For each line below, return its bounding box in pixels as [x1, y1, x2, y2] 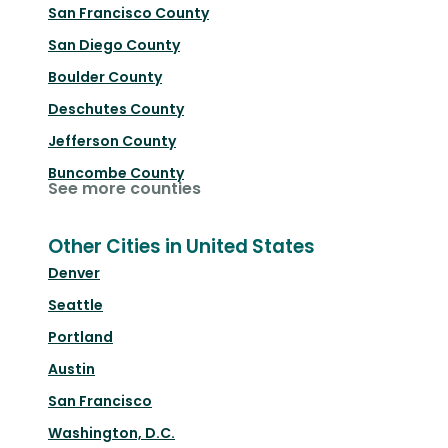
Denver [48, 263, 100, 284]
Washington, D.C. [48, 423, 175, 444]
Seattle [48, 295, 103, 316]
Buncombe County [48, 163, 184, 184]
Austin [48, 359, 95, 380]
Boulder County [48, 67, 162, 88]
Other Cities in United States [48, 233, 315, 261]
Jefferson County [48, 131, 176, 152]
